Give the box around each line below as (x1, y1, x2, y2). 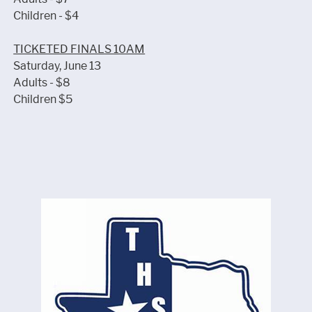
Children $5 (13, 93, 73, 106)
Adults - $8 (13, 76, 71, 89)
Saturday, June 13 (13, 59, 102, 72)
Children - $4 (13, 9, 79, 22)
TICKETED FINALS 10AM (13, 42, 146, 56)
